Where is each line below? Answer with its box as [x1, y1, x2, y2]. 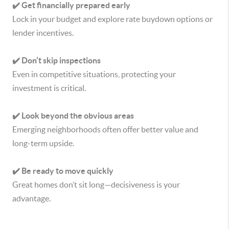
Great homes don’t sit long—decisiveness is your [12, 180, 180, 189]
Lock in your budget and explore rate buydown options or [12, 14, 213, 24]
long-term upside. [12, 139, 74, 148]
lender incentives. [12, 28, 74, 37]
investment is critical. [12, 83, 86, 93]
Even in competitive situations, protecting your [12, 70, 176, 79]
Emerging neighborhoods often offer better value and [12, 125, 198, 134]
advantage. [12, 194, 51, 203]
